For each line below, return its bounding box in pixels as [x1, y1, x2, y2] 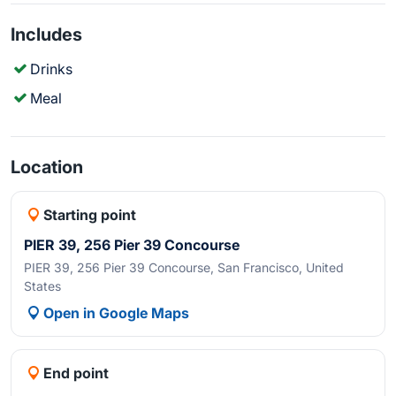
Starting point [43, 206, 137, 224]
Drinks [30, 60, 73, 78]
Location [11, 156, 83, 178]
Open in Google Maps [43, 304, 190, 322]
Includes [11, 24, 82, 45]
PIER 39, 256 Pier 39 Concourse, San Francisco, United [24, 260, 344, 275]
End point [43, 364, 110, 382]
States [24, 278, 61, 293]
